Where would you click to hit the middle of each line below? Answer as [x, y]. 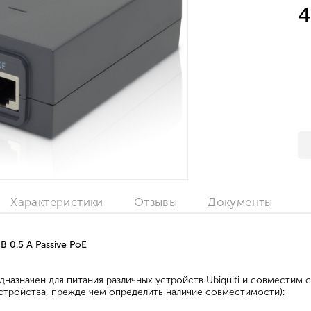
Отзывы [155, 202]
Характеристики [57, 202]
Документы [240, 202]
